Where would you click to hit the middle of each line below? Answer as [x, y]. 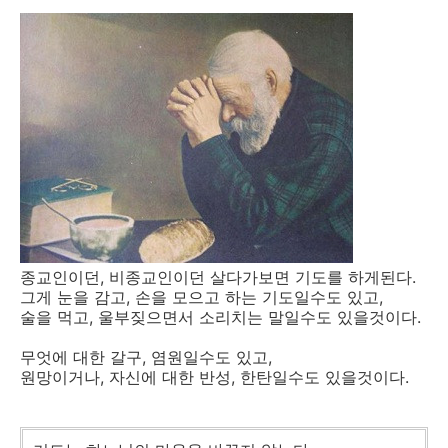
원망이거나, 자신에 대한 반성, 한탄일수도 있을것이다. [214, 377]
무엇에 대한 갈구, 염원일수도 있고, [146, 357]
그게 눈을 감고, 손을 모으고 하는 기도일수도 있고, [201, 297]
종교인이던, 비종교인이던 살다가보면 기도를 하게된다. [218, 277]
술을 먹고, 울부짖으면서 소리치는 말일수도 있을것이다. [220, 317]
